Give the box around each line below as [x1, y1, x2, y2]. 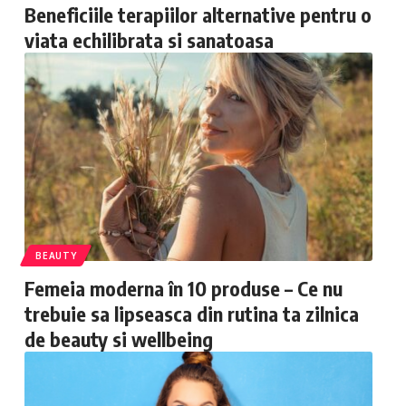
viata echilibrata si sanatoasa [24, 27, 275, 53]
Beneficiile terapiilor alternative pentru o [24, 2, 372, 27]
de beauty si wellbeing [24, 326, 214, 352]
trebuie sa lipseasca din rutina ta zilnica [24, 301, 360, 326]
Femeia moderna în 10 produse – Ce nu [24, 275, 343, 301]
